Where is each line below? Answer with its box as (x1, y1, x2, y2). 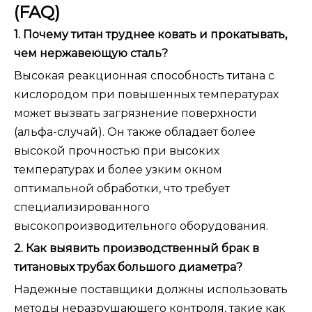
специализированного (14, 201, 150, 214)
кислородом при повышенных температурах (14, 88, 279, 102)
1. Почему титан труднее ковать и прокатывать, (14, 28, 287, 42)
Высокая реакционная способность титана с (14, 69, 274, 83)
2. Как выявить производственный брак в (14, 242, 259, 256)
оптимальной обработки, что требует (14, 182, 230, 196)
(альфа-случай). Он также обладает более (14, 125, 256, 139)
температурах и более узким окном (14, 163, 222, 177)
